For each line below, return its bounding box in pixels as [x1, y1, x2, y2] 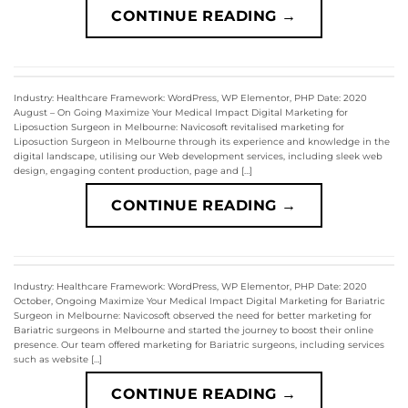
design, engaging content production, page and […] [14, 164, 252, 177]
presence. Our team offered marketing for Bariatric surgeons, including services [14, 339, 384, 352]
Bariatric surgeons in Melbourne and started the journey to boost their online [14, 324, 373, 337]
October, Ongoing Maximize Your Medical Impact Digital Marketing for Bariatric [14, 295, 385, 308]
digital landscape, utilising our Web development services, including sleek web [14, 149, 382, 162]
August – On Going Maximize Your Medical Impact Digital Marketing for [14, 106, 348, 118]
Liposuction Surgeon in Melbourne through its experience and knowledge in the [14, 135, 390, 148]
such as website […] [14, 353, 102, 366]
